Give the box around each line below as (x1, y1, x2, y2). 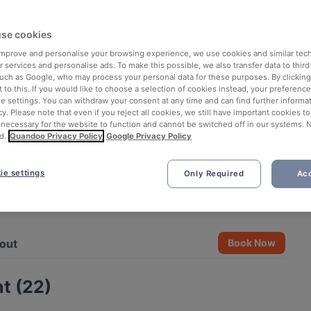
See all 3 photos (196, 198, 269, 210)
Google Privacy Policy (106, 131, 192, 141)
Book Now (228, 237, 276, 249)
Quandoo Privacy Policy (10, 131, 103, 141)
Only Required (183, 169, 244, 178)
